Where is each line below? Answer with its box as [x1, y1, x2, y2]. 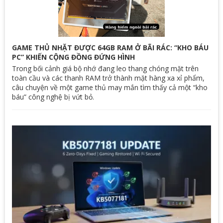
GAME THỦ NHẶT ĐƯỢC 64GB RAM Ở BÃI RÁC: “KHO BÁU [12, 42, 209, 52]
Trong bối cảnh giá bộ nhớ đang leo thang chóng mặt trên [12, 63, 199, 73]
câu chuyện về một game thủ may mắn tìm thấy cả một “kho [12, 82, 208, 92]
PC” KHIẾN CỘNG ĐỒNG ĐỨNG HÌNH [12, 52, 135, 62]
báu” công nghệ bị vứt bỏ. [12, 92, 94, 102]
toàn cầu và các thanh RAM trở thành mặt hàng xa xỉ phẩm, [12, 73, 205, 83]
